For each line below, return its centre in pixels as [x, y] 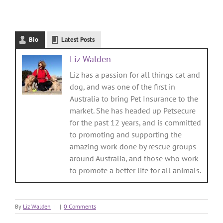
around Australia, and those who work [134, 158]
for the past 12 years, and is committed [135, 122]
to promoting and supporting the [126, 134]
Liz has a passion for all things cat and [135, 74]
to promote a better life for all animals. [135, 170]
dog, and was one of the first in [122, 86]
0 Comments [80, 206]
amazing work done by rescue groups [133, 146]
